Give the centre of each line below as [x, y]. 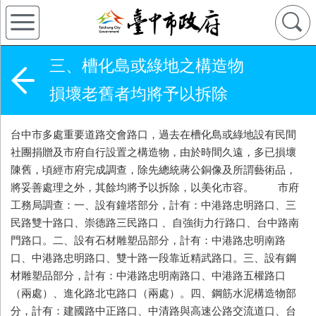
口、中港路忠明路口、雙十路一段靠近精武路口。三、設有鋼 [153, 258]
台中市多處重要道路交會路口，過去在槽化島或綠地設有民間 [153, 134]
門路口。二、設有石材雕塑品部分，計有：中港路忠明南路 [148, 240]
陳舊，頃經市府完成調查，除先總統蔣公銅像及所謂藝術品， [153, 170]
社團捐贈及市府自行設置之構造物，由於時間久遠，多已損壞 [153, 152]
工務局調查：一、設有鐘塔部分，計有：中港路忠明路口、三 [153, 205]
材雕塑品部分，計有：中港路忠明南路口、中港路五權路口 [148, 275]
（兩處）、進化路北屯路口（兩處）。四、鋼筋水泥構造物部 [153, 293]
